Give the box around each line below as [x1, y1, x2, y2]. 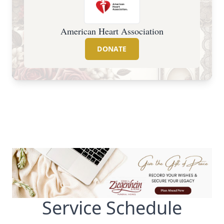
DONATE [97, 44, 127, 53]
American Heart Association [60, 25, 163, 37]
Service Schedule [42, 195, 182, 220]
